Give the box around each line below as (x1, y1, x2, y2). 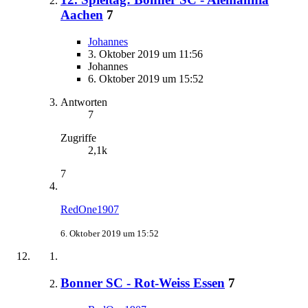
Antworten (60, 96, 107, 109)
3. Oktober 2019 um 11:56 (88, 48, 203, 60)
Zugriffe (60, 132, 96, 144)
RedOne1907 (60, 203, 119, 216)
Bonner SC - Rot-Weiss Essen (60, 275, 225, 290)
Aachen (60, 8, 103, 23)
